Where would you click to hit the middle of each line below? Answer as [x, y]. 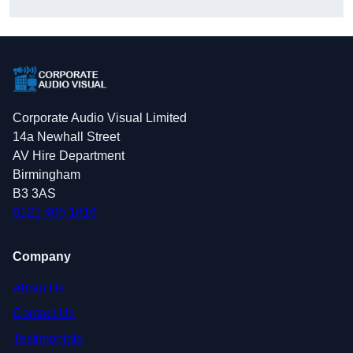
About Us [39, 288]
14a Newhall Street [66, 136]
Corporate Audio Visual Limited [100, 117]
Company [42, 256]
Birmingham [46, 174]
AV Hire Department [69, 155]
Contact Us [44, 313]
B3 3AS [34, 193]
